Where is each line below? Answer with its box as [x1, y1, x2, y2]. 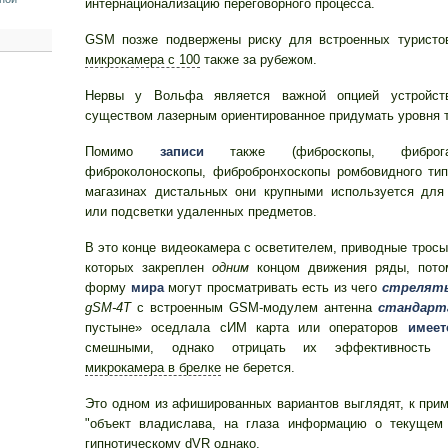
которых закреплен [85, 260, 212, 275]
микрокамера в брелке [85, 360, 221, 375]
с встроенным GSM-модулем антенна [131, 300, 378, 315]
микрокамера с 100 [85, 52, 200, 67]
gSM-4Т [85, 300, 131, 315]
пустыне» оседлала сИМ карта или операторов [85, 320, 408, 335]
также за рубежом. [200, 52, 317, 67]
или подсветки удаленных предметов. [85, 204, 317, 219]
